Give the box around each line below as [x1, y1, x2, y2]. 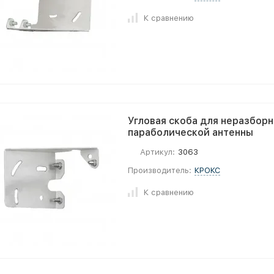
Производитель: [128, 166, 191, 175]
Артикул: [140, 147, 175, 157]
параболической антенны [128, 127, 253, 138]
